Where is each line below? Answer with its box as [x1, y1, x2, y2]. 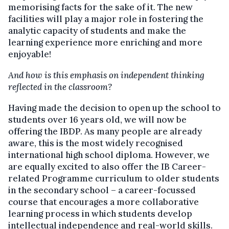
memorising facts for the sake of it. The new [8, 2, 193, 13]
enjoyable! [8, 49, 51, 60]
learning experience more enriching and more [8, 37, 202, 49]
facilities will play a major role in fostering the [8, 13, 203, 25]
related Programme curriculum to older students [8, 173, 219, 185]
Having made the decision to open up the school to [8, 102, 221, 114]
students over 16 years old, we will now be [8, 114, 187, 126]
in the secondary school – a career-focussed [8, 185, 196, 196]
